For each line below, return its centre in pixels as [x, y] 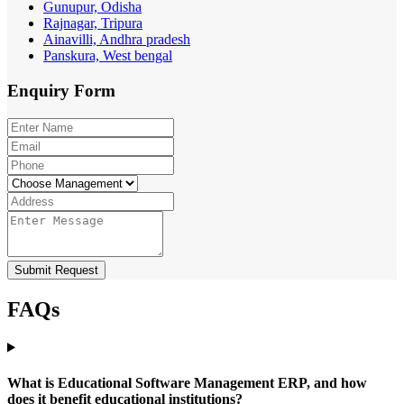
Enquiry [41, 91]
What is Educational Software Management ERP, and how [187, 382]
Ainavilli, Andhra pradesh [117, 40]
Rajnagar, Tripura [93, 23]
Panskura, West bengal [108, 56]
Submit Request [56, 270]
